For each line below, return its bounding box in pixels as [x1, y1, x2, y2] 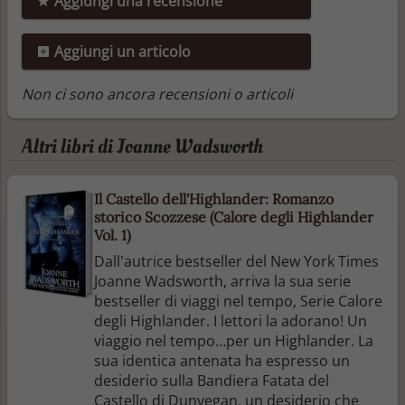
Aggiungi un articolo [51, 41, 191, 61]
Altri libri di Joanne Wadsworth [22, 132, 263, 160]
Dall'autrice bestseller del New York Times [94, 250, 379, 271]
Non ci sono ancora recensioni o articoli [22, 83, 293, 104]
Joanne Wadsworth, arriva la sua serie [94, 270, 351, 291]
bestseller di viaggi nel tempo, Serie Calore [94, 290, 382, 311]
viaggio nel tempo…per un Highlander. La [94, 330, 373, 351]
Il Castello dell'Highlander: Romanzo [94, 189, 334, 208]
